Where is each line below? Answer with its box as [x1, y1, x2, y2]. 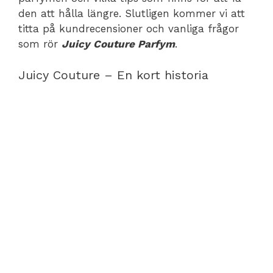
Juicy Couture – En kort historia [18, 67, 208, 82]
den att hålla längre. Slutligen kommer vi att [18, 7, 245, 19]
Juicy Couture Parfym [62, 38, 175, 50]
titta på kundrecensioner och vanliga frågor [18, 23, 239, 35]
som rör [18, 38, 62, 50]
